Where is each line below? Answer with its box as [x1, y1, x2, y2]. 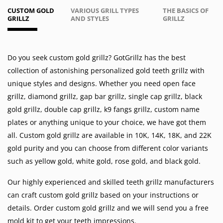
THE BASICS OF [163, 6, 209, 15]
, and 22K [180, 130, 212, 140]
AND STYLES [71, 14, 110, 23]
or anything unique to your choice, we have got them [28, 117, 206, 127]
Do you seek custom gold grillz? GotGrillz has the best [7, 53, 186, 62]
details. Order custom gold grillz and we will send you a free [7, 203, 209, 213]
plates [7, 117, 28, 127]
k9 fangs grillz [104, 105, 150, 114]
